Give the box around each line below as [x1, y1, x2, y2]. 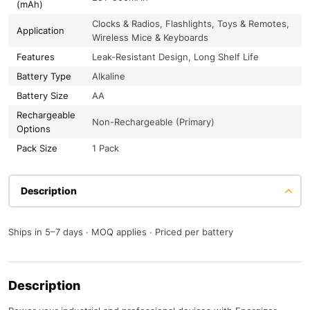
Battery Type [17, 71, 71, 82]
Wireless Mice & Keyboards [92, 32, 208, 44]
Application [17, 25, 64, 37]
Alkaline [92, 71, 125, 82]
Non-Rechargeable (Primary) [92, 116, 215, 128]
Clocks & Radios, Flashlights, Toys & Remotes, [92, 18, 289, 30]
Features [17, 51, 55, 63]
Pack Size [17, 143, 57, 154]
